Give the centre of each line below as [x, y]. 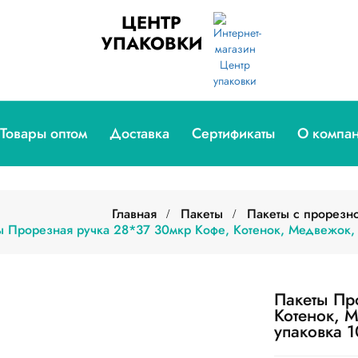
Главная [134, 214]
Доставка [139, 133]
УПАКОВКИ [151, 43]
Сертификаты [233, 133]
